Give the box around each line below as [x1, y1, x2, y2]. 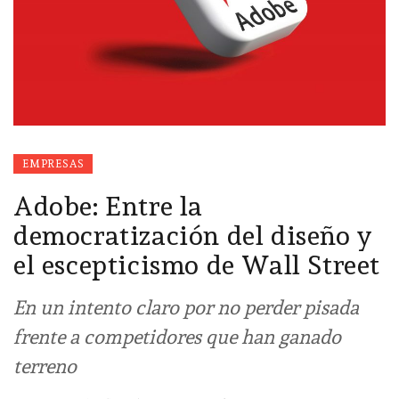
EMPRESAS [22, 157, 85, 170]
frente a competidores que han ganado [13, 324, 341, 348]
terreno [13, 354, 77, 378]
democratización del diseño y [13, 219, 372, 251]
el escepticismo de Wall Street [13, 248, 381, 281]
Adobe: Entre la [13, 190, 204, 222]
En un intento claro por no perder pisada [13, 295, 359, 319]
